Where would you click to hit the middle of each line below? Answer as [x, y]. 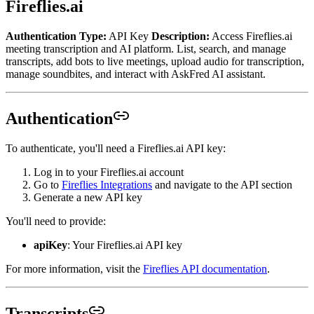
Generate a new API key [88, 197]
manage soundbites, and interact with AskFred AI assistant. [136, 74]
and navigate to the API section [222, 184]
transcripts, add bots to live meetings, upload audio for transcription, [155, 61]
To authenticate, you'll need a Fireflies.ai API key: [116, 148]
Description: [180, 36]
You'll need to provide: [56, 221]
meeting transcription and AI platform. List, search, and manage [146, 48]
